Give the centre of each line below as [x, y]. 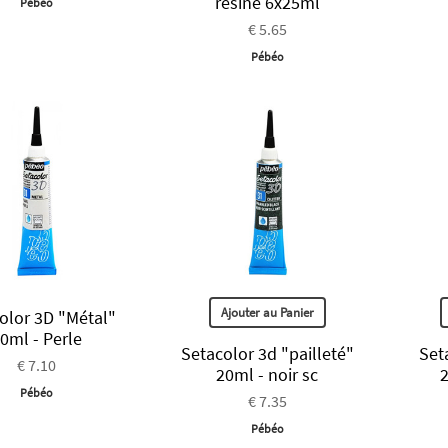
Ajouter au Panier [267, 312]
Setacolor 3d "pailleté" [267, 353]
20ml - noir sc [267, 374]
